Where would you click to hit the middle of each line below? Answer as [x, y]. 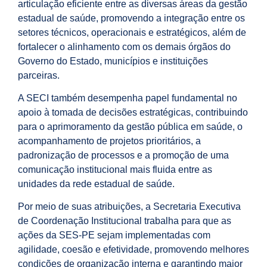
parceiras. [39, 75]
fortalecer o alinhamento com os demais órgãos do [124, 46]
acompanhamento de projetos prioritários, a [109, 141]
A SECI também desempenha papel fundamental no [128, 98]
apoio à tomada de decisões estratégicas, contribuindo [133, 113]
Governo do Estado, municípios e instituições [113, 61]
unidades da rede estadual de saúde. [96, 184]
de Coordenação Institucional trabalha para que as [125, 221]
